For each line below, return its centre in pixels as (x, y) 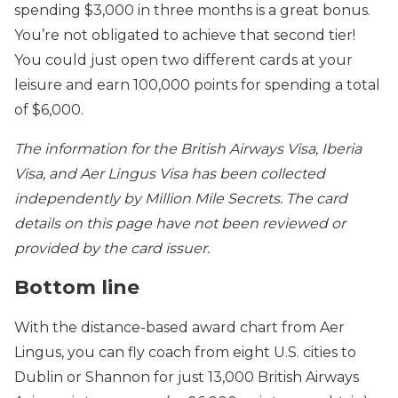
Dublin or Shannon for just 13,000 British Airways (187, 377)
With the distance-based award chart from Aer (179, 327)
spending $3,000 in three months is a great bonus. (192, 10)
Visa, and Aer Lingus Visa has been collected (170, 174)
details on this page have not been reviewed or (180, 223)
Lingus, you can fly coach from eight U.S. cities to (185, 352)
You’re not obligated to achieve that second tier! (185, 35)
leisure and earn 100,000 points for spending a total (197, 85)
